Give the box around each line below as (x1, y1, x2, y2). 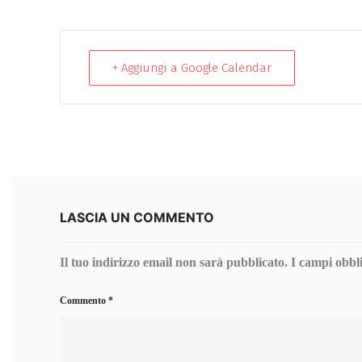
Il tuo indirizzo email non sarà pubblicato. (60, 255, 288, 270)
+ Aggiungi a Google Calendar (112, 61, 271, 76)
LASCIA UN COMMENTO (60, 209, 214, 226)
